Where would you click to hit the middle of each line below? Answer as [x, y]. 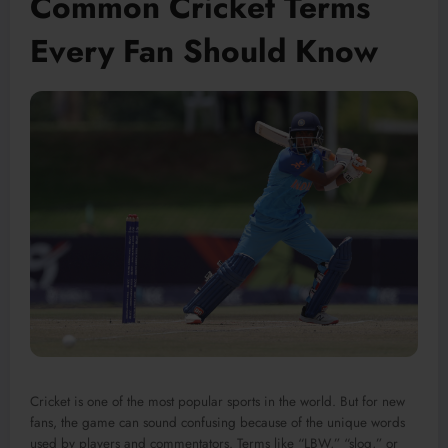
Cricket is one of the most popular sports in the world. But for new [217, 401]
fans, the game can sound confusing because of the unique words [217, 422]
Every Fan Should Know [204, 51]
